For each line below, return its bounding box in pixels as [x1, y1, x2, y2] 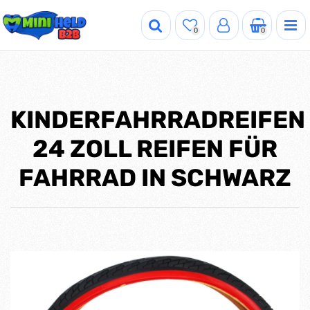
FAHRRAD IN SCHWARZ [19, 163, 291, 193]
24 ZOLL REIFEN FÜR [33, 134, 277, 164]
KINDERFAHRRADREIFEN [10, 105, 305, 135]
